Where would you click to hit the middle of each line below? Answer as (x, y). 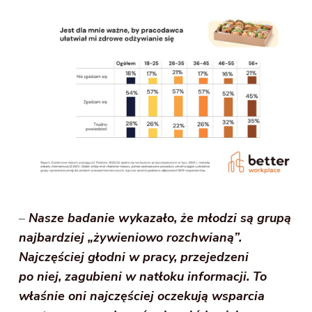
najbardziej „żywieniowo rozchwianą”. (131, 238)
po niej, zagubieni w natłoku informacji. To (143, 277)
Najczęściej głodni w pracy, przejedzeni (134, 257)
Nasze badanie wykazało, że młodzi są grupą (160, 218)
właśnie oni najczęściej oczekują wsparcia (142, 296)
